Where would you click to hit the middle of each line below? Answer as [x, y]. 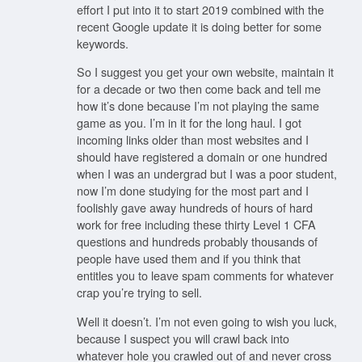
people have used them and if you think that [189, 259]
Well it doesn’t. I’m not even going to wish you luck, [207, 321]
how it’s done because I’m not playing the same [198, 106]
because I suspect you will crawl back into [183, 338]
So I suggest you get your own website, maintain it [205, 72]
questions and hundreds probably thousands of [197, 242]
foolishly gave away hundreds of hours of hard [195, 208]
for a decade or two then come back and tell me [199, 89]
